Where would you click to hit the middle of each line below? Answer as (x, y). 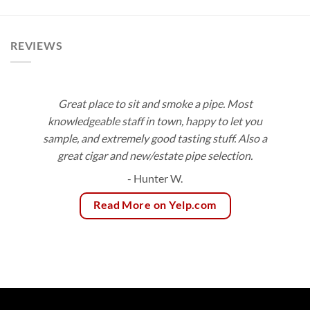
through (247, 10)
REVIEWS (37, 45)
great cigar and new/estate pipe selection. (155, 156)
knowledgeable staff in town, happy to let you (155, 121)
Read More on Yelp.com (155, 205)
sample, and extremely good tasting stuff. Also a (155, 138)
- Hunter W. (155, 179)
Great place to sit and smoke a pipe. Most (155, 104)
